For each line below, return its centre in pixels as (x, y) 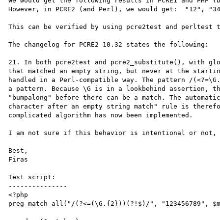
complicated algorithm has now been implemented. (101, 115)
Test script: (32, 177)
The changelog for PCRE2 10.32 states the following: (109, 44)
